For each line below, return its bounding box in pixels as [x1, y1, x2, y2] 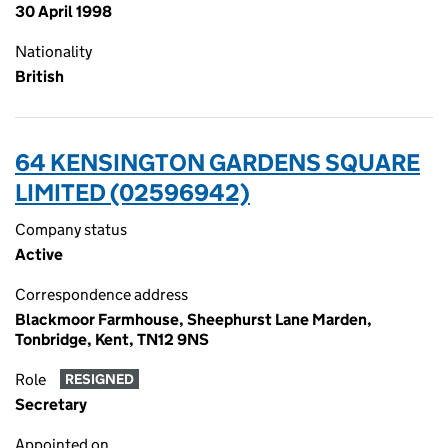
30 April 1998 [15, 2, 112, 21]
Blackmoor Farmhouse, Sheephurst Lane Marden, [15, 310, 372, 329]
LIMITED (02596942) [15, 178, 250, 207]
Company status [15, 220, 127, 239]
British [15, 67, 64, 86]
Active [15, 245, 63, 264]
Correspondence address [15, 285, 188, 304]
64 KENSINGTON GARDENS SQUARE [15, 148, 420, 177]
